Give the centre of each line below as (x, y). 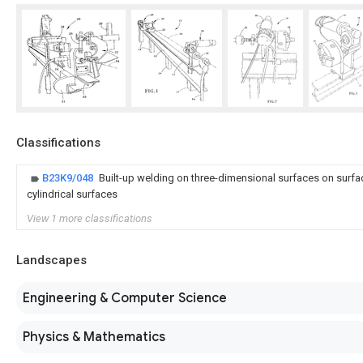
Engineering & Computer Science (125, 298)
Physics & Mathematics (94, 337)
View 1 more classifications (90, 218)
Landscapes (51, 260)
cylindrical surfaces (72, 194)
